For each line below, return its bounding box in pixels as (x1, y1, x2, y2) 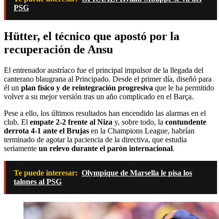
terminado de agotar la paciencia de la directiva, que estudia (4, 135, 187, 144)
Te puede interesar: (14, 168, 78, 177)
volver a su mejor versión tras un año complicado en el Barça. (4, 92, 194, 101)
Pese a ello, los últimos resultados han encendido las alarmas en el (4, 109, 206, 117)
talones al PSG (14, 177, 62, 186)
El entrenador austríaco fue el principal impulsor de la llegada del (4, 66, 203, 74)
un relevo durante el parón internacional (39, 144, 173, 153)
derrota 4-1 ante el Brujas (4, 126, 89, 135)
